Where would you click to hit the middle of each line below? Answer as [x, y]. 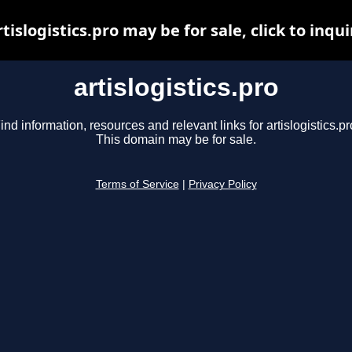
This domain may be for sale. [176, 140]
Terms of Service [137, 185]
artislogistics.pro [176, 87]
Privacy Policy [222, 185]
